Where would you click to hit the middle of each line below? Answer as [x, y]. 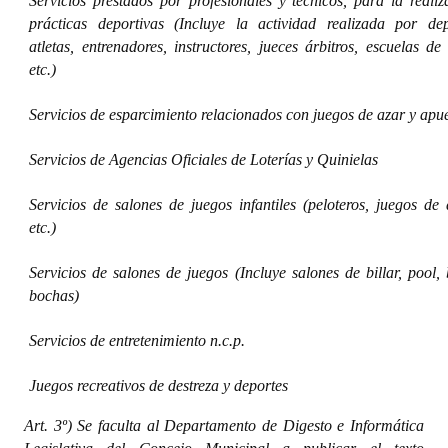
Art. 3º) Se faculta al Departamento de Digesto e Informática [224, 425]
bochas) [54, 295]
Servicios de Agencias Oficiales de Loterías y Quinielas [203, 159]
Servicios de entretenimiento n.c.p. [137, 340]
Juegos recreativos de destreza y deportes [158, 385]
